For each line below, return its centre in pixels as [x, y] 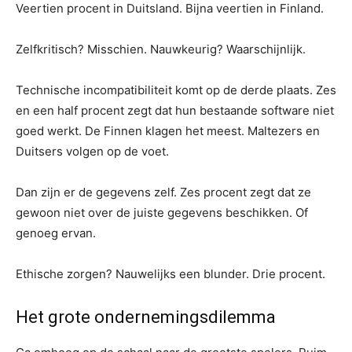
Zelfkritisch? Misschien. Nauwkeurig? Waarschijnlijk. [161, 49]
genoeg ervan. [56, 233]
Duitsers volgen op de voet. [92, 151]
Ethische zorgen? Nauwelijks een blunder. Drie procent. [170, 273]
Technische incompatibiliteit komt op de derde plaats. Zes [176, 90]
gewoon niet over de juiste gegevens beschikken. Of [162, 212]
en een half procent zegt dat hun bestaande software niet [175, 110]
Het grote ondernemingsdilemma [146, 317]
